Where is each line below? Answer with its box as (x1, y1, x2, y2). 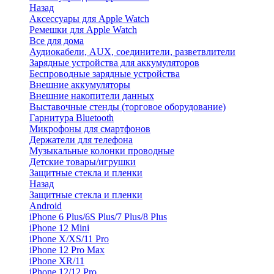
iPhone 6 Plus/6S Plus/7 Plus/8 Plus (29, 212, 167, 222)
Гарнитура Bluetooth (29, 113, 114, 123)
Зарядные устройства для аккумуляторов (29, 57, 199, 68)
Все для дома (29, 35, 84, 46)
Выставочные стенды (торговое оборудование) (29, 102, 226, 112)
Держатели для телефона (29, 135, 133, 145)
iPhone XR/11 (29, 256, 84, 266)
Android (29, 201, 62, 211)
